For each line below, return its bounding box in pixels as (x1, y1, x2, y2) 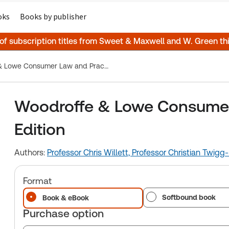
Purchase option (23, 207, 104, 220)
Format (23, 175, 52, 186)
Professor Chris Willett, (47, 148, 132, 157)
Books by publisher (20, 11, 86, 22)
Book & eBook (42, 194, 89, 202)
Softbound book (162, 193, 216, 201)
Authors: (14, 148, 47, 157)
